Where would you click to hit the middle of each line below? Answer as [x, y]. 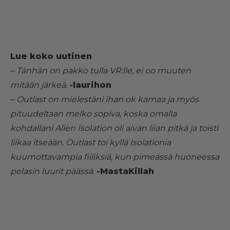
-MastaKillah [125, 171]
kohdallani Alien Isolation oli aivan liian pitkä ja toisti [114, 128]
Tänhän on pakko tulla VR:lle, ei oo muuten [104, 70]
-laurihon [90, 85]
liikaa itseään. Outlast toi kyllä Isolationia [91, 142]
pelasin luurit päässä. [52, 171]
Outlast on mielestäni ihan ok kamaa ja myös [108, 99]
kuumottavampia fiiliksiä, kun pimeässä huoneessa [115, 157]
